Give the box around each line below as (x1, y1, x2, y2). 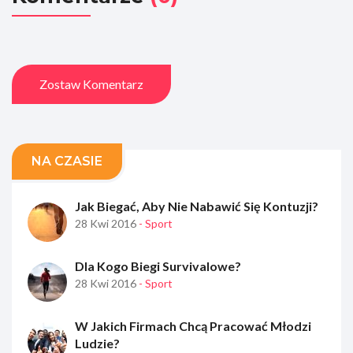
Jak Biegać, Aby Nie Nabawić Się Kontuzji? (75, 198, 318, 214)
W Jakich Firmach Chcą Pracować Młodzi (75, 318, 311, 333)
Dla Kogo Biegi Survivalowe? (75, 258, 241, 273)
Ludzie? (75, 335, 120, 351)
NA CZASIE (32, 153, 102, 169)
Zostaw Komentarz (39, 76, 143, 91)
